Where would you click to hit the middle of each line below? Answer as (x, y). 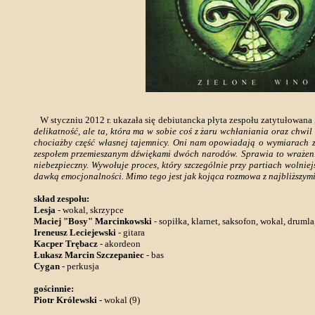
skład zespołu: (62, 199)
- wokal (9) (118, 300)
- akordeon (119, 244)
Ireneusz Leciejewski (75, 232)
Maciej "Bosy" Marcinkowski (93, 221)
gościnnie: (54, 289)
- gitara (130, 232)
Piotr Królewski (65, 300)
